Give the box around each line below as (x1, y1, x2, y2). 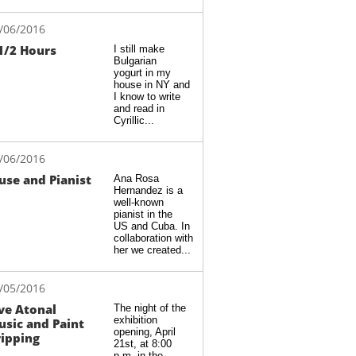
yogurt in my (114, 67, 171, 79)
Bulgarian (114, 55, 157, 67)
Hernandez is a (114, 184, 183, 196)
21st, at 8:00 (114, 338, 172, 350)
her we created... (114, 244, 191, 256)
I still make (114, 43, 164, 55)
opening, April (114, 326, 176, 338)
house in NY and (114, 79, 190, 91)
